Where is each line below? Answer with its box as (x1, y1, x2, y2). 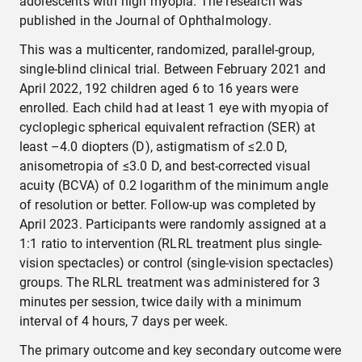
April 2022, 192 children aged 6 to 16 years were (19, 81, 298, 96)
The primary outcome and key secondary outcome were (19, 343, 342, 358)
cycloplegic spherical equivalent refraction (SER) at (19, 120, 316, 135)
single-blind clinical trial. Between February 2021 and (19, 61, 326, 77)
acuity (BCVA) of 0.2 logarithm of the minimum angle (19, 178, 329, 193)
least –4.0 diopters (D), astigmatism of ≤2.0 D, (19, 139, 288, 154)
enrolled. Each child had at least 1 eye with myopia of (19, 100, 330, 116)
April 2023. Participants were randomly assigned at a (19, 217, 327, 232)
